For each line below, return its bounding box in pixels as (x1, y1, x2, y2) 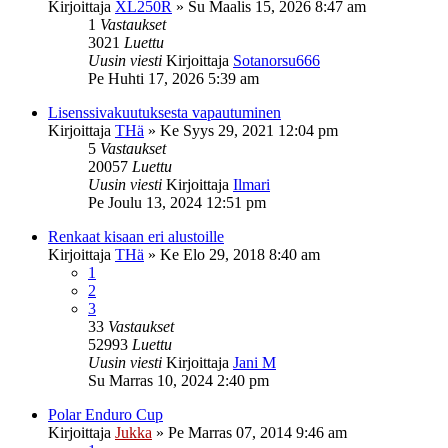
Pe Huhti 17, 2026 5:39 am (88, 69, 259, 87)
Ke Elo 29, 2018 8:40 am (160, 245, 320, 263)
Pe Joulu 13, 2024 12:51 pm (88, 193, 266, 211)
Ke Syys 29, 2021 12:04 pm (160, 121, 338, 139)
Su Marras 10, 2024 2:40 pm (88, 371, 269, 389)
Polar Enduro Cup (48, 405, 163, 423)
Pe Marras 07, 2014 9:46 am (168, 423, 347, 441)
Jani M (233, 353, 276, 371)
